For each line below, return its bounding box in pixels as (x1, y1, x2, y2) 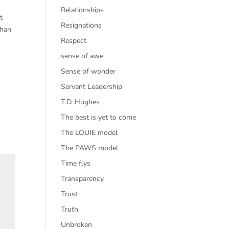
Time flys (61, 158, 91, 168)
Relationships (61, 5, 104, 15)
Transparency (61, 174, 104, 184)
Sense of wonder (61, 66, 116, 76)
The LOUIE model (61, 128, 118, 138)
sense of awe (61, 51, 104, 61)
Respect (61, 36, 87, 45)
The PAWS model (61, 143, 119, 153)
